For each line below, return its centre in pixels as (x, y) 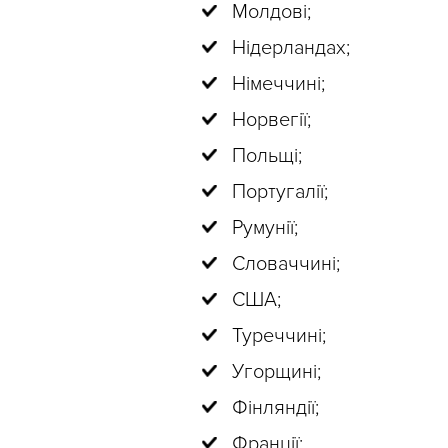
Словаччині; (286, 264)
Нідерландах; (291, 48)
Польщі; (267, 156)
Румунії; (265, 228)
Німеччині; (278, 84)
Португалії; (280, 192)
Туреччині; (279, 336)
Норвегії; (271, 120)
